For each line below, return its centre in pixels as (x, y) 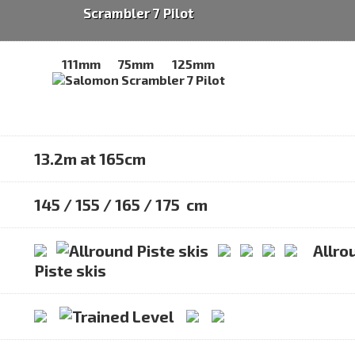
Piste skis (70, 271)
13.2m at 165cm (90, 159)
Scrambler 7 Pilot (138, 12)
